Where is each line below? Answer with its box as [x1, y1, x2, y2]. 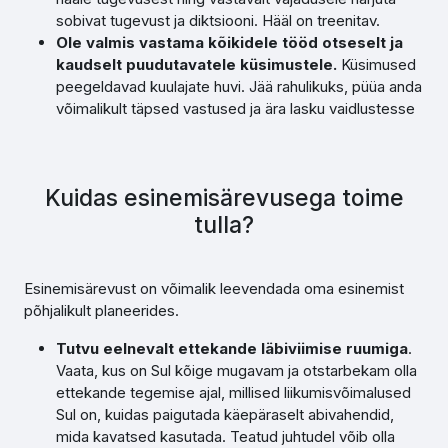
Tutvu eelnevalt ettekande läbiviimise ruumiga [56, 339, 408, 358]
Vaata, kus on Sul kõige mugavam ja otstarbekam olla [56, 361, 417, 380]
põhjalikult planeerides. [24, 301, 183, 320]
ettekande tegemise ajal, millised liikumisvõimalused [56, 383, 411, 402]
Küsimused [337, 55, 416, 74]
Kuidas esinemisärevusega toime [44, 184, 404, 211]
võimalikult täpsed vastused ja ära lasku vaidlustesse [56, 99, 415, 118]
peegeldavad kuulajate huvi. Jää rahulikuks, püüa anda [56, 77, 422, 96]
